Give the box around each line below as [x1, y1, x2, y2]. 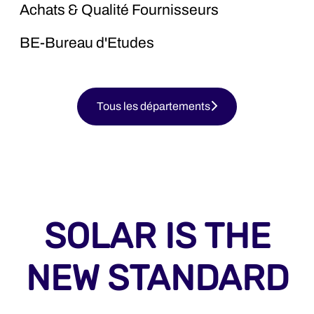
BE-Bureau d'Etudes [20, 34, 154, 50]
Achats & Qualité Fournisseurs [20, 1, 219, 18]
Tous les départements [97, 100, 210, 112]
